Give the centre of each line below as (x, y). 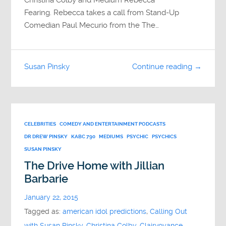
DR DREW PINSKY (46, 136)
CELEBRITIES (40, 124)
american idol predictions (105, 211)
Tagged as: (44, 211)
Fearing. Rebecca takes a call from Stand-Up (102, 12)
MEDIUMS (111, 136)
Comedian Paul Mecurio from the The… (92, 25)
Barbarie (46, 179)
